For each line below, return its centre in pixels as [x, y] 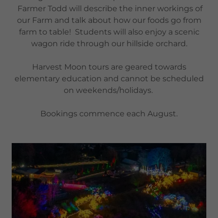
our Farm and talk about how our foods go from [109, 20]
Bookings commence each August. [109, 113]
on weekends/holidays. [109, 90]
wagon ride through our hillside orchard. [109, 43]
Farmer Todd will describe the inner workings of [109, 8]
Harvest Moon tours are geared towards [109, 67]
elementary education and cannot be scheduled [109, 78]
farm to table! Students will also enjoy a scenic [109, 32]
